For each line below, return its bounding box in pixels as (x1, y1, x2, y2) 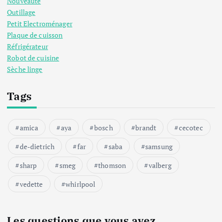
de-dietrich (19, 142, 55, 152)
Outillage (7, 7, 36, 17)
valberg (148, 161, 171, 170)
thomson (98, 161, 126, 170)
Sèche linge (7, 64, 43, 74)
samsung (145, 142, 172, 152)
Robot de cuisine (7, 53, 59, 63)
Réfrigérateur (7, 42, 48, 52)
